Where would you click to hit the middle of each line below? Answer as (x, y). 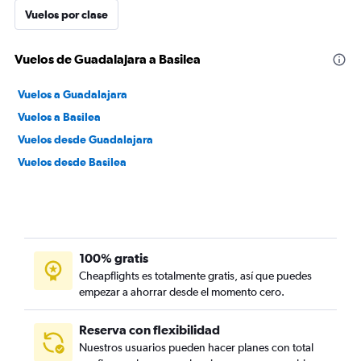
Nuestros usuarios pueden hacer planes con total (196, 347)
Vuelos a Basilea (59, 117)
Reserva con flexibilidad (149, 330)
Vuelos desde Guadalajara (85, 139)
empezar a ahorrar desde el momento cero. (182, 292)
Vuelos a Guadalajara (73, 94)
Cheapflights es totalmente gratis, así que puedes (195, 276)
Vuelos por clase (66, 15)
